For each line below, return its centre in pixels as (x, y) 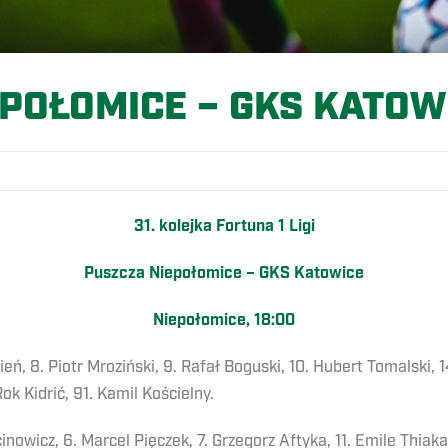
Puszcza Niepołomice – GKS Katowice (224, 274)
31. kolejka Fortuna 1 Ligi (224, 227)
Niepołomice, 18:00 (224, 321)
